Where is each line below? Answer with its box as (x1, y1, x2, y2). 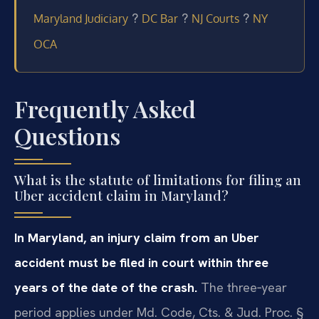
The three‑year (197, 279, 287, 296)
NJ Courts (192, 11, 239, 26)
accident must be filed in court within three (14, 254, 268, 271)
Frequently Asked (14, 93, 196, 125)
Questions (14, 120, 120, 152)
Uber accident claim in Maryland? (14, 186, 229, 205)
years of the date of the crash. (14, 279, 197, 296)
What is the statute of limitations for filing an (14, 170, 301, 189)
